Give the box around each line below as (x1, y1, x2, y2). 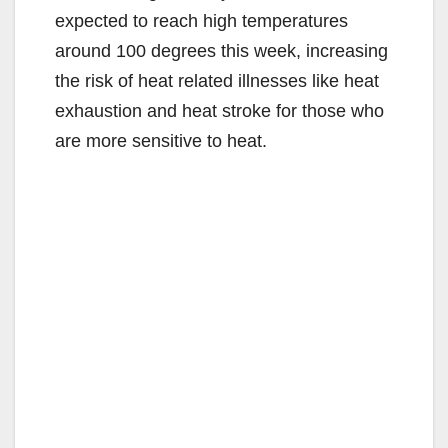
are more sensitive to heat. (55, 130, 267, 151)
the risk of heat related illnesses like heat (55, 70, 379, 91)
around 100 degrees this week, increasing (55, 40, 388, 61)
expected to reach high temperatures (55, 10, 348, 31)
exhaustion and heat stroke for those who (55, 100, 384, 121)
